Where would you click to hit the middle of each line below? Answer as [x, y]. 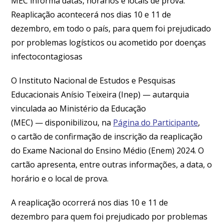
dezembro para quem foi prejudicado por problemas [109, 216]
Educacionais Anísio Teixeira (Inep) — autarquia [100, 94]
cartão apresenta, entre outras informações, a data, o [112, 164]
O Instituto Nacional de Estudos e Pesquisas [93, 80]
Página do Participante [156, 122]
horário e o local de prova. [61, 178]
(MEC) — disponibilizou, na [62, 122]
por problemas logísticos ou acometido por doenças [109, 42]
